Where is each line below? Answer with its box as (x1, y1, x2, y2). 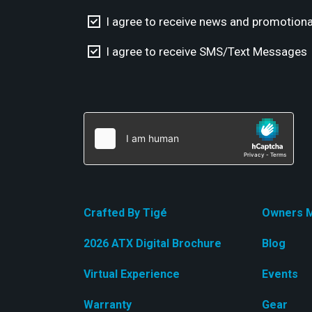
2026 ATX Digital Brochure (84, 237, 221, 251)
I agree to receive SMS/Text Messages (106, 45, 308, 59)
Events (262, 267, 298, 281)
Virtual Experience (84, 267, 180, 281)
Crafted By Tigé (84, 206, 167, 220)
